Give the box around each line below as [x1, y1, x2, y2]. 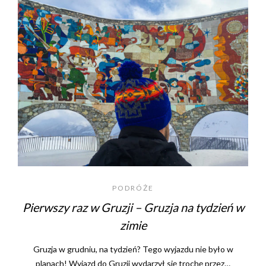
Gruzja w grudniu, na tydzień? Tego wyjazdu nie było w [33, 244, 233, 255]
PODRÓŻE [112, 183, 154, 193]
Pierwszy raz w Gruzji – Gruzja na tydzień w [22, 200, 244, 215]
